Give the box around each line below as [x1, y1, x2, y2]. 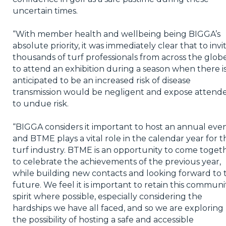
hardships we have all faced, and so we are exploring [12, 203, 223, 213]
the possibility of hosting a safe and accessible [12, 214, 194, 224]
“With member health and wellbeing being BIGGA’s [12, 29, 220, 39]
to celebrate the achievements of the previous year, [12, 156, 221, 166]
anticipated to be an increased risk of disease [12, 75, 191, 85]
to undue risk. [12, 98, 69, 108]
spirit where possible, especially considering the [12, 191, 202, 201]
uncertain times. [12, 6, 78, 16]
